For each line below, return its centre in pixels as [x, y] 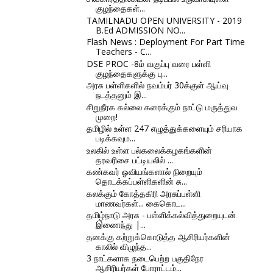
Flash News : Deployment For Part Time [165, 42]
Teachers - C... [123, 51]
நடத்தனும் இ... [121, 95]
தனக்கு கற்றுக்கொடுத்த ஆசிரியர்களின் [158, 236]
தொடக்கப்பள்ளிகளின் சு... [141, 181]
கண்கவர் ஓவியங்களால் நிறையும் [144, 172]
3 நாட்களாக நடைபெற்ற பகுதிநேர [145, 258]
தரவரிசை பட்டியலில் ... [134, 160]
